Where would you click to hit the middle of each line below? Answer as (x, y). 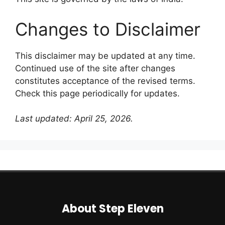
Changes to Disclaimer (108, 29)
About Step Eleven (113, 209)
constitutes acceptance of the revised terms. (105, 81)
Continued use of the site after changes (95, 68)
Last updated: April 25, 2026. (74, 119)
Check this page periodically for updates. (97, 93)
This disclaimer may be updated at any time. (105, 55)
